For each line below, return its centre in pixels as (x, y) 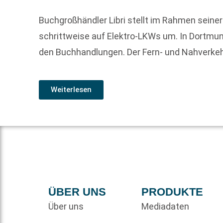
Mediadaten (165, 207)
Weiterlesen (71, 89)
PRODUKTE (172, 192)
